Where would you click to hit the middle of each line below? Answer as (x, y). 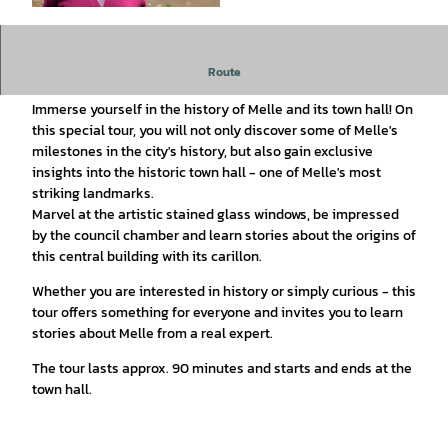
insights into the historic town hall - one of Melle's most (206, 172)
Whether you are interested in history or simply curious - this (224, 291)
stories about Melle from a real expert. (152, 333)
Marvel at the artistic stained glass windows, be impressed (215, 214)
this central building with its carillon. (147, 256)
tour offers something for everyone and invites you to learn (217, 312)
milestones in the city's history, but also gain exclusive (202, 151)
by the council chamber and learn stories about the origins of (224, 235)
